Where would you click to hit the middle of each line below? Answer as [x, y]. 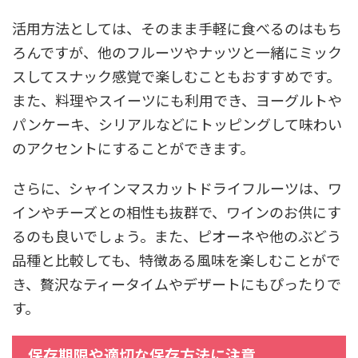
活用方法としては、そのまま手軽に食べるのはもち [177, 28]
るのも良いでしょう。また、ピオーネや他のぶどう [177, 235]
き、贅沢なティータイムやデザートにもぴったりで [177, 283]
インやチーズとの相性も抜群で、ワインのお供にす [177, 211]
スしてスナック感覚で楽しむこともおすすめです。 [176, 76]
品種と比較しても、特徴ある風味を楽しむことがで [176, 259]
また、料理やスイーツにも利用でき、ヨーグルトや [177, 99]
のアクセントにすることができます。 [133, 147]
